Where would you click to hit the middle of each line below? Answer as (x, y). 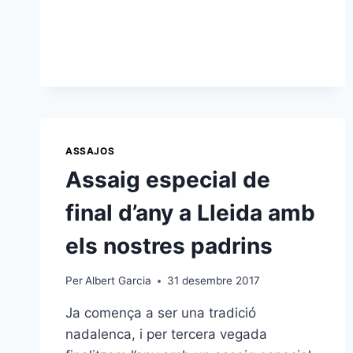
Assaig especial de (168, 179)
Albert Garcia (119, 281)
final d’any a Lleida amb (190, 212)
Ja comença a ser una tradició (161, 313)
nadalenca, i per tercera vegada (166, 334)
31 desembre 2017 (214, 281)
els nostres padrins (169, 245)
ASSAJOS (90, 150)
